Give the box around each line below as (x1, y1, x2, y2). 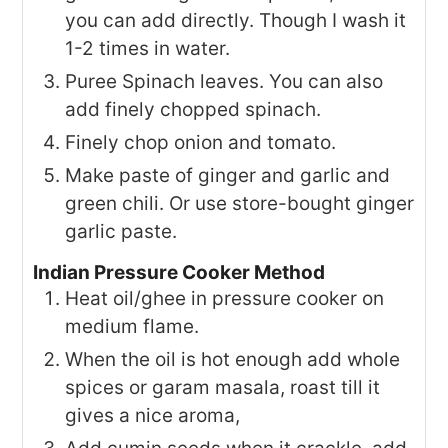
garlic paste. (65, 219, 178, 243)
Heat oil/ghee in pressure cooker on (65, 286, 385, 310)
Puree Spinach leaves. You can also (65, 69, 384, 93)
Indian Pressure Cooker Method (33, 260, 326, 284)
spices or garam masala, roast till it (65, 375, 381, 399)
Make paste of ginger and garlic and (65, 163, 391, 187)
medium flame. (65, 314, 200, 338)
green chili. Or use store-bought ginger (65, 191, 415, 215)
